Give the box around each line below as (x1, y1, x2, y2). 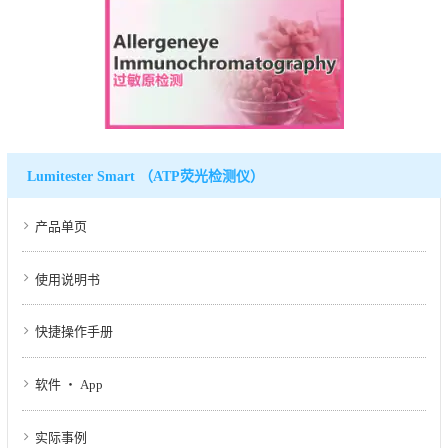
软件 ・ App (35, 377, 103, 393)
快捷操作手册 (35, 324, 113, 340)
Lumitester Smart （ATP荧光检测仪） (27, 168, 264, 184)
